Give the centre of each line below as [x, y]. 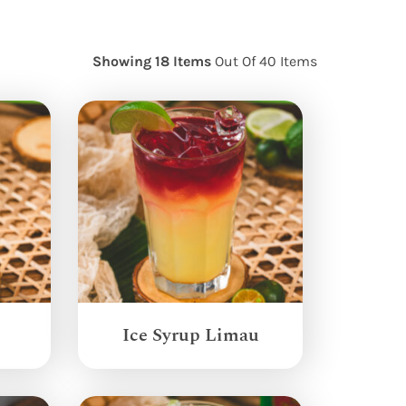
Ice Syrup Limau [190, 333]
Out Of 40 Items [266, 60]
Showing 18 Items [153, 60]
